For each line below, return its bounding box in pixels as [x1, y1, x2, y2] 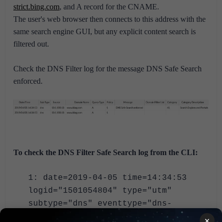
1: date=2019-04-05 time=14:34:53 [28, 173, 187, 183]
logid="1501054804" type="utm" [28, 186, 172, 196]
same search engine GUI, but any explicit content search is [13, 27, 196, 36]
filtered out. [13, 40, 49, 49]
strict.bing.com [13, 2, 59, 11]
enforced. [13, 77, 43, 86]
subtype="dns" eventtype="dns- [28, 199, 172, 209]
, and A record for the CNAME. [59, 2, 159, 11]
